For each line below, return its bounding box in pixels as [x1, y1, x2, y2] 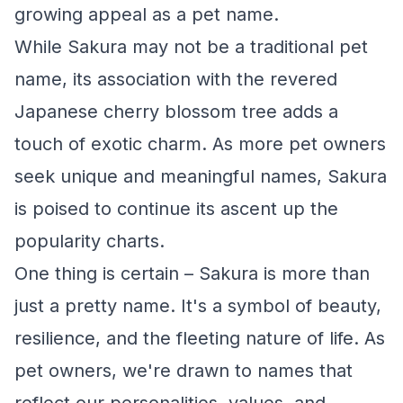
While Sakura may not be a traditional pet [14, 36, 368, 58]
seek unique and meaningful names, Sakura [14, 166, 387, 187]
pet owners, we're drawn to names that [14, 360, 353, 381]
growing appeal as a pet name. [14, 4, 279, 25]
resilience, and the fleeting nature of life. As [14, 327, 385, 349]
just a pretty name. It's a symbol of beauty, [14, 295, 381, 317]
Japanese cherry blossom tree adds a [14, 101, 338, 122]
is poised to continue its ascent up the [14, 198, 338, 219]
